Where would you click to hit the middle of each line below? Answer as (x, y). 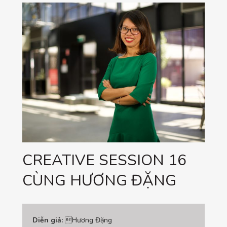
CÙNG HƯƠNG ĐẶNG (99, 181)
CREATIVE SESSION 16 (104, 161)
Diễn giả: (49, 220)
